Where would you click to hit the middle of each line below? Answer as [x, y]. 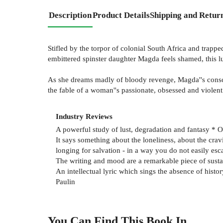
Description [70, 15]
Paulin [65, 182]
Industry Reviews [84, 116]
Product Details [121, 15]
